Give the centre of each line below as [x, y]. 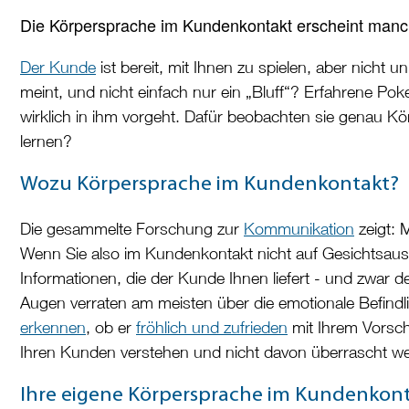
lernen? [46, 142]
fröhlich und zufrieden [212, 328]
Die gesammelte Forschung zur [132, 229]
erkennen [53, 328]
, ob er [111, 328]
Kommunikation [299, 229]
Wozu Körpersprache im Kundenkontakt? [210, 185]
